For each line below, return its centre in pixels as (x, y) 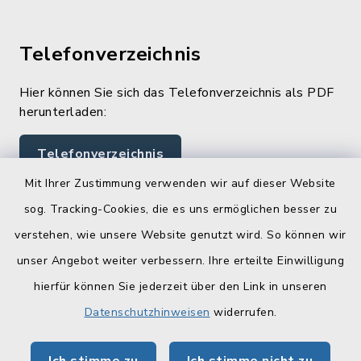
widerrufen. (243, 312)
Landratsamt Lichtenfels (113, 260)
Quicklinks (68, 221)
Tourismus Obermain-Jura (114, 331)
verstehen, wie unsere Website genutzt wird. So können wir (180, 235)
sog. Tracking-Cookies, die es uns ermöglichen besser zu (180, 209)
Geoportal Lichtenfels (105, 295)
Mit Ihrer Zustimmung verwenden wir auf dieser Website (180, 183)
